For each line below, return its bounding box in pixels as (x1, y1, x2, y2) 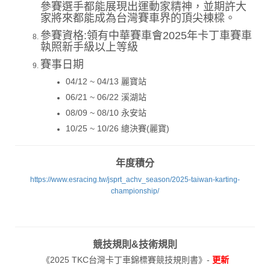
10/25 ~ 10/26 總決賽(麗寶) (66, 124, 169, 134)
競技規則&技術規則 (93, 239, 177, 250)
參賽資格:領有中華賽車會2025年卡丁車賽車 (40, 30, 252, 42)
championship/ (111, 187, 159, 196)
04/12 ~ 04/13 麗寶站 (66, 77, 146, 87)
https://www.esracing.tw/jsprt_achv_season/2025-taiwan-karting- (30, 175, 240, 184)
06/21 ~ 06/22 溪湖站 (66, 92, 146, 102)
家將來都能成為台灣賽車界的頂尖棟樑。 (40, 12, 236, 25)
